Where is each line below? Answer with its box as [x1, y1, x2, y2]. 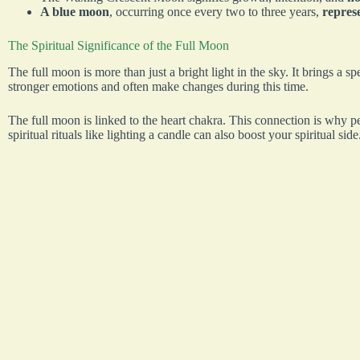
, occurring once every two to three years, [109, 5, 322, 19]
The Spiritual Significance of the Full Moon [8, 39, 229, 53]
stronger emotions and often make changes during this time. [8, 80, 309, 94]
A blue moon [40, 5, 109, 19]
